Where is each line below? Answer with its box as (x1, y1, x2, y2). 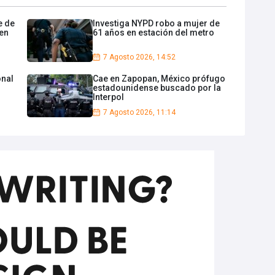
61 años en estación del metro (93, 27, 214, 37)
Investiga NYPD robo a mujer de (93, 18, 220, 28)
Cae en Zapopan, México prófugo (93, 73, 225, 83)
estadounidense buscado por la (93, 82, 221, 93)
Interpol (93, 91, 124, 102)
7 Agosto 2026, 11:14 (103, 107, 176, 117)
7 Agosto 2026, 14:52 (103, 52, 176, 61)
